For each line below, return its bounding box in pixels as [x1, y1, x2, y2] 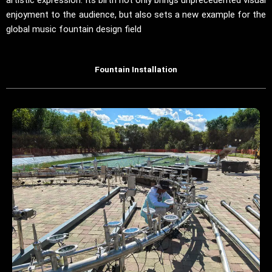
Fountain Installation [95, 64, 177, 74]
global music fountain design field [6, 23, 141, 35]
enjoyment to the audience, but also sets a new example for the [6, 8, 266, 20]
